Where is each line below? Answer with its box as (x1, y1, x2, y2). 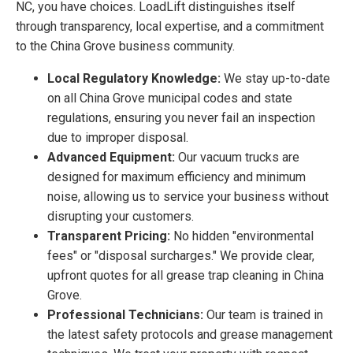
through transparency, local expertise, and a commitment (16, 18, 324, 34)
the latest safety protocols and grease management (47, 326, 333, 342)
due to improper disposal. (47, 129, 188, 145)
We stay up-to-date (221, 70, 330, 86)
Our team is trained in (203, 307, 323, 322)
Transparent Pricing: (47, 228, 170, 243)
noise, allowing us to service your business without (47, 188, 329, 204)
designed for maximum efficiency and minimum (47, 169, 306, 184)
